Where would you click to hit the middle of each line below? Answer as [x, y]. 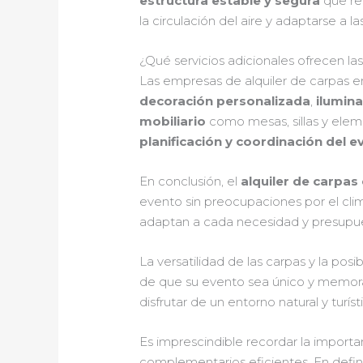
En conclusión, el [190, 181]
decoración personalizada [225, 101]
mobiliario [173, 122]
